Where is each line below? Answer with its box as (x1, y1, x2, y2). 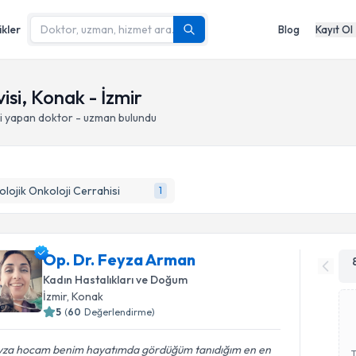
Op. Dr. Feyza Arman (43, 250, 196, 269)
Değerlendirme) (84, 306, 156, 318)
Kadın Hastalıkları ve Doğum (43, 273, 188, 287)
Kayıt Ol (315, 22, 353, 36)
